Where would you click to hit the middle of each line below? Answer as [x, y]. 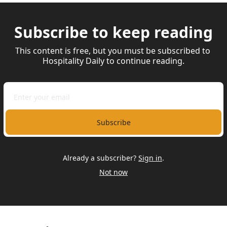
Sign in [150, 158]
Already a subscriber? [100, 158]
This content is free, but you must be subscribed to [112, 51]
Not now [113, 172]
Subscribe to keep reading [113, 32]
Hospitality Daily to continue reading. [113, 61]
